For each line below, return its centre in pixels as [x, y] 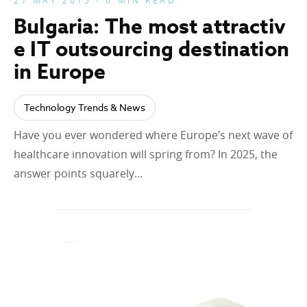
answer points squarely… [78, 174]
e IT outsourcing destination [152, 49]
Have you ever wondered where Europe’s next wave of [153, 135]
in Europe [60, 72]
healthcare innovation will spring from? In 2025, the [146, 155]
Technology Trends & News [85, 108]
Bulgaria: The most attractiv [150, 26]
